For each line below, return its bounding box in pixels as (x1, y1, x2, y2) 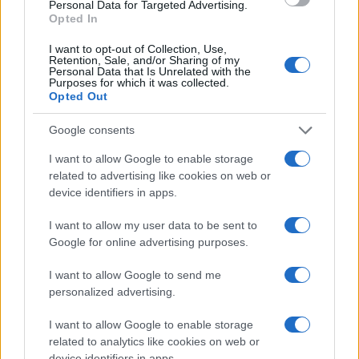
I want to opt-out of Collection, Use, (49, 42, 227, 55)
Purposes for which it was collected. (49, 75, 229, 89)
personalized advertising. (49, 284, 175, 298)
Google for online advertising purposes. (49, 235, 248, 248)
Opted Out (49, 89, 108, 103)
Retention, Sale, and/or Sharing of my (49, 53, 240, 67)
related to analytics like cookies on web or (49, 334, 260, 348)
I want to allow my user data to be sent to (49, 218, 257, 232)
